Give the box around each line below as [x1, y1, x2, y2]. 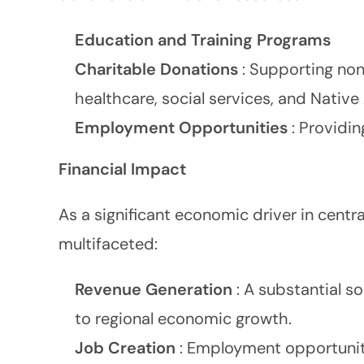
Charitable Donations [75, 58, 242, 80]
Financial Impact [58, 158, 186, 180]
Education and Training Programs [75, 29, 331, 50]
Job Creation [75, 337, 180, 358]
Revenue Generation [75, 279, 236, 300]
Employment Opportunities [75, 117, 292, 138]
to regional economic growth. [75, 308, 292, 329]
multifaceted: [58, 233, 158, 254]
